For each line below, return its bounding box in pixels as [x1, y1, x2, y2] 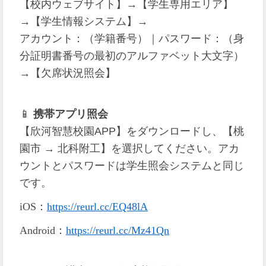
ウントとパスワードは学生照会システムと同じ [20, 160, 244, 172]
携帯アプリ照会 [33, 108, 108, 121]
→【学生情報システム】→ [20, 15, 148, 28]
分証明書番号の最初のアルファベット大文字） [20, 50, 244, 62]
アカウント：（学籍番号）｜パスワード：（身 [20, 33, 244, 45]
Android [20, 224, 55, 237]
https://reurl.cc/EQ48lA [47, 201, 148, 213]
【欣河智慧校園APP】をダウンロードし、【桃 [20, 125, 244, 138]
